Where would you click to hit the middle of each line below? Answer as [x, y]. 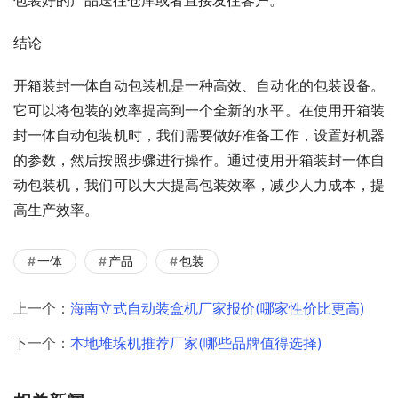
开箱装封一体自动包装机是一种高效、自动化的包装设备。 [199, 85]
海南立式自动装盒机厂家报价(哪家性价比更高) [218, 308]
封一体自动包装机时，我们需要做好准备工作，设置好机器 [199, 135]
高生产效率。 [56, 209]
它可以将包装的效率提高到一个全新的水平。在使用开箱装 [199, 110]
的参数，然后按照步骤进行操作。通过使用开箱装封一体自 [199, 159]
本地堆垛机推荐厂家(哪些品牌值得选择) [196, 342]
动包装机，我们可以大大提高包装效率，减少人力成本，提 [199, 184]
